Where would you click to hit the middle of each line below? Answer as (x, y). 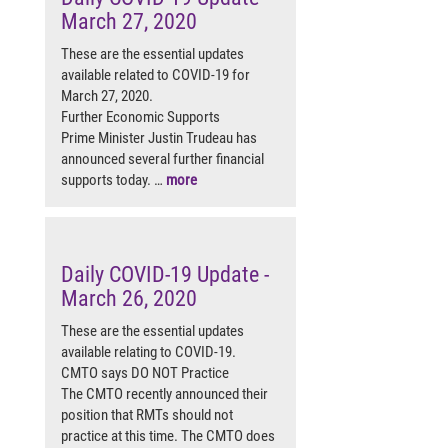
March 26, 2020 (129, 298)
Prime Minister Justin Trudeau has (159, 137)
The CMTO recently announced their (164, 393)
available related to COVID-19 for (155, 74)
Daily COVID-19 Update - (165, 274)
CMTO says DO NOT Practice (145, 372)
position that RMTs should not (147, 414)
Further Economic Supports (140, 116)
